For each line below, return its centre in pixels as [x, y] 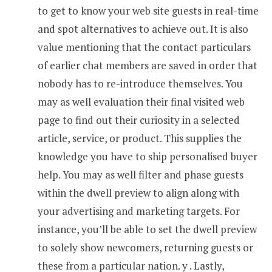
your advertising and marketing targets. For [139, 211]
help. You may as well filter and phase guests [141, 174]
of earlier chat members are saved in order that [148, 65]
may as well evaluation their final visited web [141, 101]
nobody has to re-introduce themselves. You [140, 83]
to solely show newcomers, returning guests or [145, 247]
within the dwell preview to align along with [138, 192]
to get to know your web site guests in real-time [148, 10]
